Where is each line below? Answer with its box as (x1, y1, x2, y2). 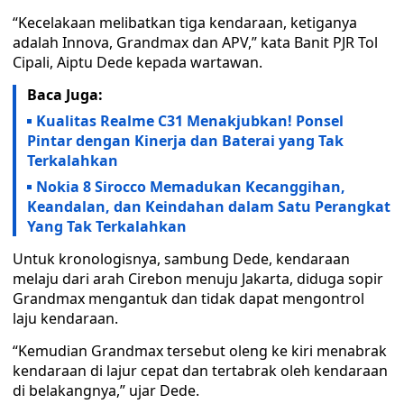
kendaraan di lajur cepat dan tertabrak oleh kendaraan (13, 361, 388, 381)
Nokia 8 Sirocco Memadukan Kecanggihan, (36, 177, 345, 197)
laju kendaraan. (13, 308, 118, 328)
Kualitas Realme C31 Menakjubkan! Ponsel (36, 111, 344, 131)
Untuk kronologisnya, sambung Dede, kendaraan (13, 249, 350, 269)
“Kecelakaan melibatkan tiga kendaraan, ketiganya (13, 13, 357, 32)
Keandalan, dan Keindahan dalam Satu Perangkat (27, 197, 390, 216)
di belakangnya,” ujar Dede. (13, 381, 199, 400)
